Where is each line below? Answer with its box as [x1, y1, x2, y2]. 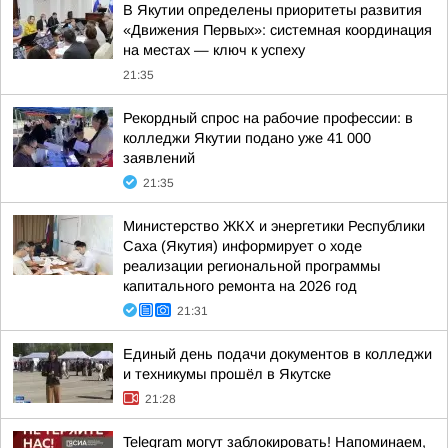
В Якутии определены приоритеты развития [123, 2, 422, 18]
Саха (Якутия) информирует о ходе [123, 238, 362, 254]
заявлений [123, 150, 195, 166]
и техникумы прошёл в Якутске [123, 366, 331, 382]
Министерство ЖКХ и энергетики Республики [123, 218, 425, 234]
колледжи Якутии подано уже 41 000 [123, 130, 371, 146]
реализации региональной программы [123, 258, 380, 274]
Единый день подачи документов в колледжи [123, 346, 432, 362]
